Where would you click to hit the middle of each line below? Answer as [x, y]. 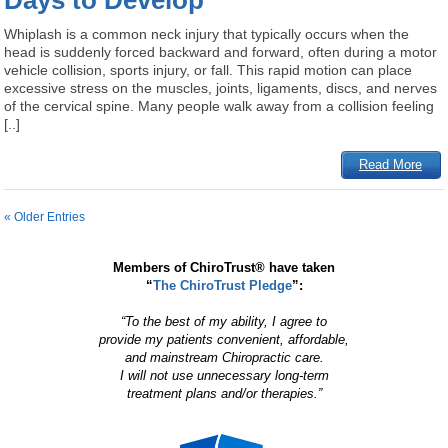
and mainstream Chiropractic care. [224, 358]
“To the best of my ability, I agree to [224, 322]
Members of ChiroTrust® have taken [224, 268]
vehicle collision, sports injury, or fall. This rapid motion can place [208, 70]
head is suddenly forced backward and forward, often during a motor [221, 52]
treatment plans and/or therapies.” [224, 394]
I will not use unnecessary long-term [224, 376]
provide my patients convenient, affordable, [224, 340]
